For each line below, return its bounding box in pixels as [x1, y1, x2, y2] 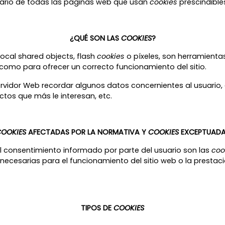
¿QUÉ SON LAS [69, 33, 121, 44]
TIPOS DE [81, 202, 114, 213]
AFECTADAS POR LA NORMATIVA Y [28, 127, 148, 138]
